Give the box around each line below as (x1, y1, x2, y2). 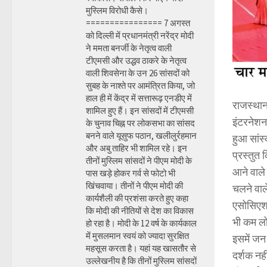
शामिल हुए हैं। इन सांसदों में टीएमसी (86, 105, 194, 116)
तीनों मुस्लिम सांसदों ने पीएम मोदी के (86, 155, 192, 166)
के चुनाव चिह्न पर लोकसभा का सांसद (86, 117, 195, 129)
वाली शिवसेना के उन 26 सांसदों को (86, 67, 190, 79)
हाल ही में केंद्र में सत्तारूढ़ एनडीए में (86, 92, 192, 104)
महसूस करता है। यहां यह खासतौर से (86, 243, 196, 254)
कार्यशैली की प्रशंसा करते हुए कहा (86, 193, 188, 204)
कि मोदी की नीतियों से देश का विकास (86, 205, 194, 216)
